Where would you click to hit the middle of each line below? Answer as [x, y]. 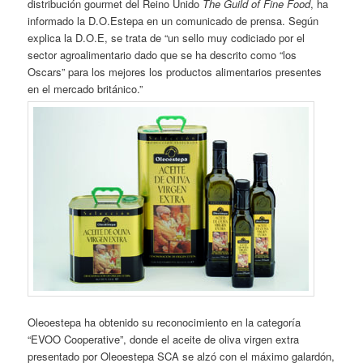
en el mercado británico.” [85, 88]
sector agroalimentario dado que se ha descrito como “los [162, 54]
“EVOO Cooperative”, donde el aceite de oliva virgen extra [164, 340]
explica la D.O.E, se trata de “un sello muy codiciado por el [167, 37]
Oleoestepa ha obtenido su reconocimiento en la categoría [164, 322]
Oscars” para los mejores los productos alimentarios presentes [175, 71]
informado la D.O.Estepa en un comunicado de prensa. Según [173, 20]
